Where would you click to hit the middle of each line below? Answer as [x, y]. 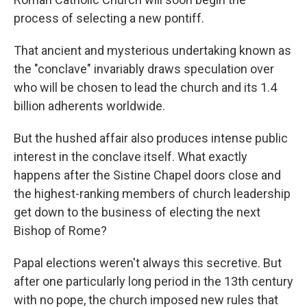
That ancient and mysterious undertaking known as [152, 50]
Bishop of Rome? [60, 231]
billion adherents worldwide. [89, 106]
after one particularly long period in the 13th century [153, 281]
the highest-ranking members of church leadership [152, 194]
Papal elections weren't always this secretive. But [148, 263]
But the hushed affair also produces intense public [151, 138]
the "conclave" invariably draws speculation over [144, 69]
